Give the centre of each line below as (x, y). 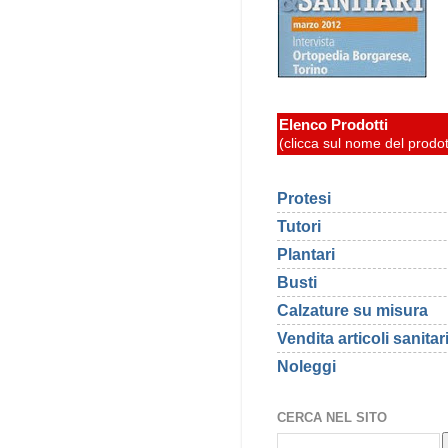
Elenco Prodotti (333, 124)
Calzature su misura (352, 310)
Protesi (304, 197)
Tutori (299, 225)
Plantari (306, 254)
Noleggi (306, 366)
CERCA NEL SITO (332, 418)
